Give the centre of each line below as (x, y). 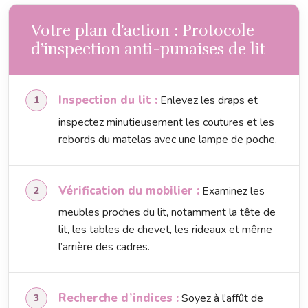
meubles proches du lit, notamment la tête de (167, 212)
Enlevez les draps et (208, 101)
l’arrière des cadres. (104, 246)
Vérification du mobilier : (129, 190)
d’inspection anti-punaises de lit (148, 49)
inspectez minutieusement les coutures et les (166, 122)
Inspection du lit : (108, 100)
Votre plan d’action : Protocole (143, 31)
